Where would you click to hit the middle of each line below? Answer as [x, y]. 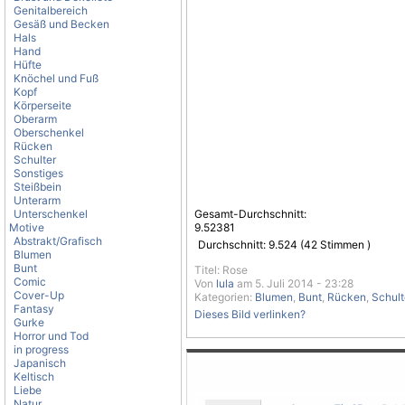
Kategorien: [225, 297]
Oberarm [35, 119]
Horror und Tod [51, 336]
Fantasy [34, 309]
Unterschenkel [51, 214]
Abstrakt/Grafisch [58, 241]
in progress [41, 349]
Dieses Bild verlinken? [250, 314]
